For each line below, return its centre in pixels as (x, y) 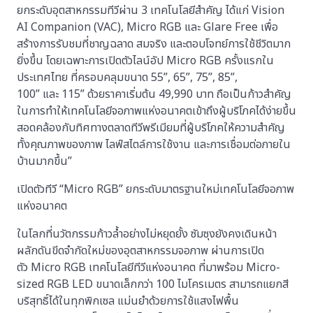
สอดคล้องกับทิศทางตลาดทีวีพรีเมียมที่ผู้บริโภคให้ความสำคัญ (151, 128)
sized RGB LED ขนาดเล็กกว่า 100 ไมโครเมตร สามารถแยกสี (153, 284)
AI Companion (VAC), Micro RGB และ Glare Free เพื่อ (147, 27)
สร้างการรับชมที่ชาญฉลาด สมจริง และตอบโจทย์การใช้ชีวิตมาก (154, 44)
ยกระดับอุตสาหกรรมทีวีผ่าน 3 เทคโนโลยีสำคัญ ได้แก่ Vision (151, 10)
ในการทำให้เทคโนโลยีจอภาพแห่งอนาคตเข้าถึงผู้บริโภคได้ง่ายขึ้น (156, 111)
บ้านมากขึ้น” (46, 161)
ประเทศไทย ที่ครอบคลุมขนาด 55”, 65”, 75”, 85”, (127, 77)
